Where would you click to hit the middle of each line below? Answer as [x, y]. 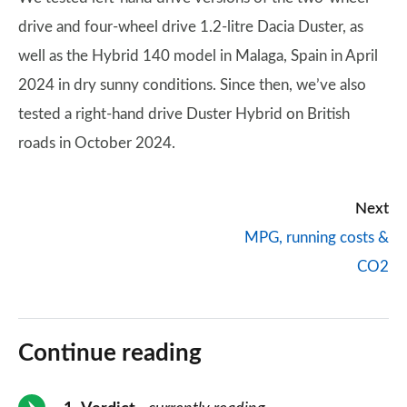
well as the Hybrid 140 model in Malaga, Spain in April [198, 56]
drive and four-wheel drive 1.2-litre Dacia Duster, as [191, 27]
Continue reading [110, 353]
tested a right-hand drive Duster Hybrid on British [184, 114]
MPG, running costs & [317, 238]
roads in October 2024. [97, 143]
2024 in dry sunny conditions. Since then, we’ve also [192, 85]
